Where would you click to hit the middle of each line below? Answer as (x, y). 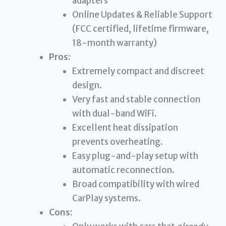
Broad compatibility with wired (135, 184)
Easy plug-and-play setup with (135, 156)
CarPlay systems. (106, 199)
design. (87, 86)
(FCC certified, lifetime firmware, (140, 29)
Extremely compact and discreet (138, 71)
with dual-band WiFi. (114, 114)
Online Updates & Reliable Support (142, 15)
